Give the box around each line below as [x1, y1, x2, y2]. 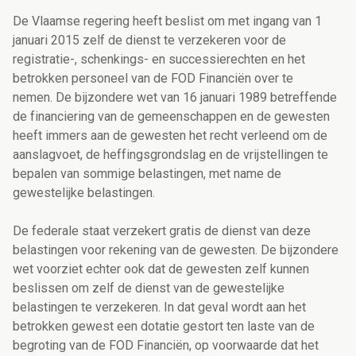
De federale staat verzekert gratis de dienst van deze [13, 223, 311, 239]
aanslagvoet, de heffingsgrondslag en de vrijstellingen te [13, 147, 328, 163]
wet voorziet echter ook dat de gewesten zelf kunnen [13, 261, 309, 277]
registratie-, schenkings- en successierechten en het [13, 52, 305, 68]
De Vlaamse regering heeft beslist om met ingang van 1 [13, 14, 322, 29]
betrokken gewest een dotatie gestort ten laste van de [13, 319, 315, 335]
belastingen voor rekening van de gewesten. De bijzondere [13, 242, 339, 258]
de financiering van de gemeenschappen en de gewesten [13, 109, 330, 125]
